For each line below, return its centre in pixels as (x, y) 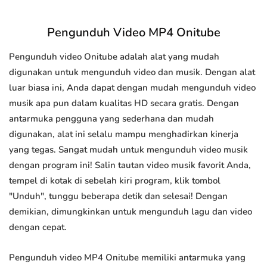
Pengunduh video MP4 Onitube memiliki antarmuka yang (127, 258)
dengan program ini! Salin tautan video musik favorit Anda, (130, 165)
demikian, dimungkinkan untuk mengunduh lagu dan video (131, 212)
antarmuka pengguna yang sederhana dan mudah (111, 119)
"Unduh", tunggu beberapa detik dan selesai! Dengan (118, 196)
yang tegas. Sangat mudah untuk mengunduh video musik (128, 150)
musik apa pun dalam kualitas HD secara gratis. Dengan (124, 103)
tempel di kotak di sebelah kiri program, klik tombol (115, 181)
